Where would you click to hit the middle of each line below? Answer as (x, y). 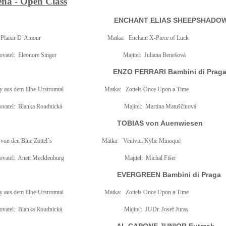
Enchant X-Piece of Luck (158, 38)
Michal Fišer (161, 158)
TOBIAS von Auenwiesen (160, 123)
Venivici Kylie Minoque (152, 141)
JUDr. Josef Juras (166, 209)
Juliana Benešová (165, 55)
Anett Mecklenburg (41, 158)
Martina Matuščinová (171, 106)
